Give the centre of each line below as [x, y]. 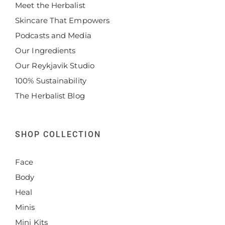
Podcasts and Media [53, 35]
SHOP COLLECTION [58, 134]
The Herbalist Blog [50, 96]
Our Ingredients [45, 50]
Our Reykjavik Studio [55, 66]
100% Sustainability [51, 81]
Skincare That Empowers [63, 20]
